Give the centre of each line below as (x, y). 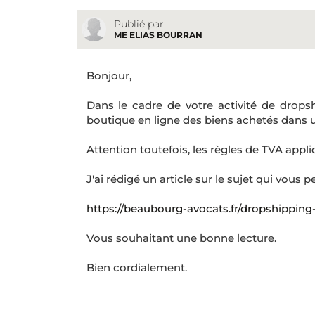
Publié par (139, 24)
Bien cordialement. (136, 268)
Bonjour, (109, 76)
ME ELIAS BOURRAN (158, 35)
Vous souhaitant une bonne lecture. (181, 238)
